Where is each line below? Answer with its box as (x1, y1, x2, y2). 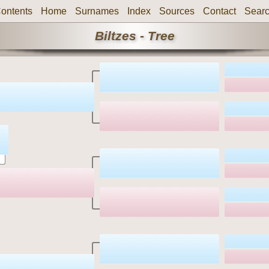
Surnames (75, 6, 119, 16)
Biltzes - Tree (94, 29, 175, 43)
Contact (203, 6, 236, 16)
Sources (159, 6, 195, 16)
